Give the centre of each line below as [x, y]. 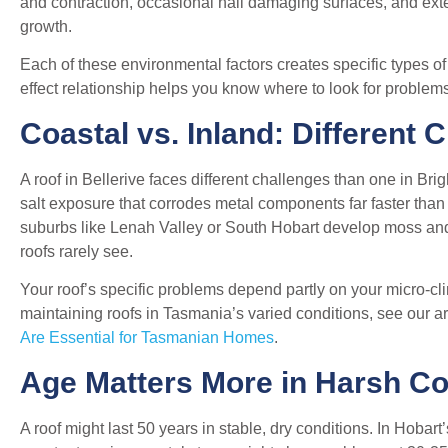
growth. [46, 27]
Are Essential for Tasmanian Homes [147, 338]
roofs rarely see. [76, 251]
